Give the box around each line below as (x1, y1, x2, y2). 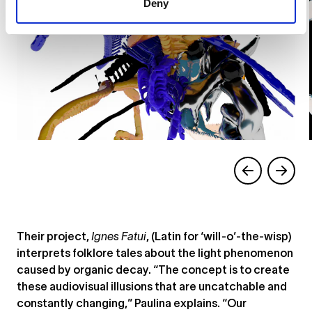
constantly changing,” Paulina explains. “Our (17, 299, 247, 309)
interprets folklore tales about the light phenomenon (17, 249, 293, 259)
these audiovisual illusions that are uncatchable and (17, 283, 287, 292)
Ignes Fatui (91, 233, 146, 242)
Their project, (17, 233, 91, 242)
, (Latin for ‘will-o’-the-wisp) (146, 233, 292, 242)
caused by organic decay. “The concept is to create (17, 266, 290, 276)
